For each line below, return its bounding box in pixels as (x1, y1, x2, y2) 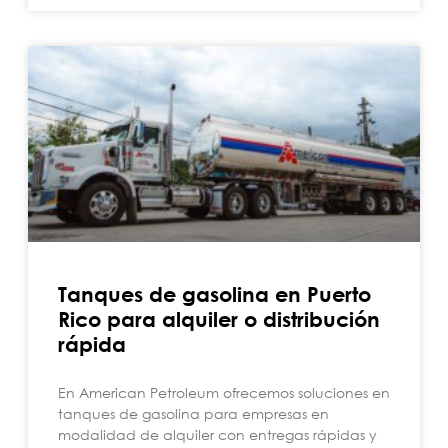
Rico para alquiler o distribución (58, 307, 380, 332)
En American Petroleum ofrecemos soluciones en (58, 383, 390, 402)
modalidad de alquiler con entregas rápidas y (58, 425, 377, 444)
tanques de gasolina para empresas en (58, 404, 329, 423)
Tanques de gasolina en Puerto (58, 282, 371, 307)
